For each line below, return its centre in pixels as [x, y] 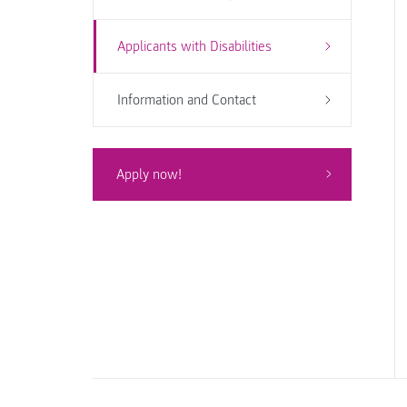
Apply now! [149, 174]
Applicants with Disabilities [194, 46]
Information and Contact [186, 100]
